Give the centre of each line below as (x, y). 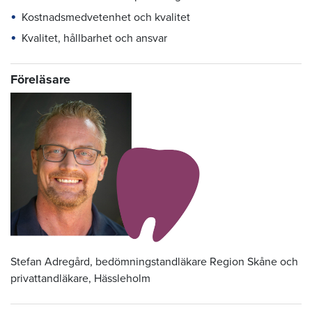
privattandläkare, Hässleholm (80, 278)
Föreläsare (40, 80)
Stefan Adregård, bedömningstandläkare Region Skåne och (154, 262)
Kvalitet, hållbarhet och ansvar (94, 39)
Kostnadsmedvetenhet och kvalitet (106, 17)
